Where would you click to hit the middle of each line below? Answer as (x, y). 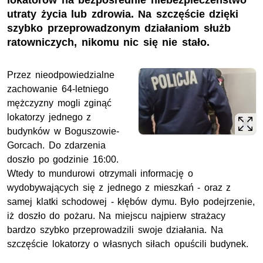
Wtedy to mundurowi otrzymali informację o (100, 174)
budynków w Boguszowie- (63, 131)
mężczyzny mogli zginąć (60, 103)
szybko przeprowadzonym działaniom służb (119, 28)
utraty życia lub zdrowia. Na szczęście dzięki (123, 14)
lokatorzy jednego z (49, 117)
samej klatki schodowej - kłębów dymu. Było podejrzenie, (131, 202)
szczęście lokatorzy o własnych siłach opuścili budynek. (128, 244)
